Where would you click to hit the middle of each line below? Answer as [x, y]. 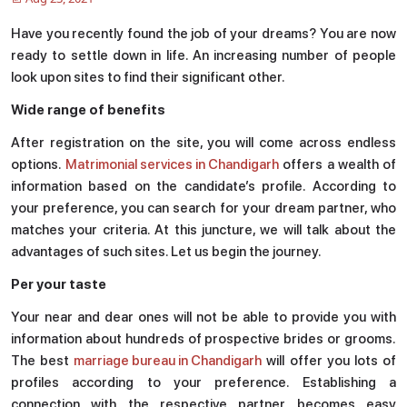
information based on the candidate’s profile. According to [203, 187]
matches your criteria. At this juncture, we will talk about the [203, 230]
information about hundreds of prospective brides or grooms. [203, 339]
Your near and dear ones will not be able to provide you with [203, 318]
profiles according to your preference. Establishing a [203, 383]
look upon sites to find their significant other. [149, 78]
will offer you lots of [329, 361]
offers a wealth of [340, 165]
